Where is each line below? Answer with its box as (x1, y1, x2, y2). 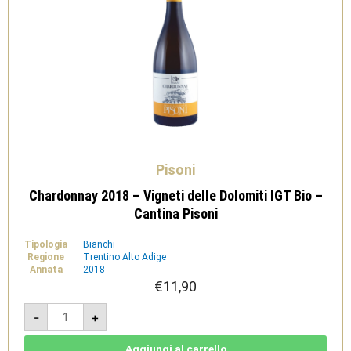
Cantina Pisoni (133, 205, 218, 222)
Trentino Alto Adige (83, 251, 166, 262)
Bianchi (83, 239, 115, 250)
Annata (29, 264, 63, 275)
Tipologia (24, 239, 67, 250)
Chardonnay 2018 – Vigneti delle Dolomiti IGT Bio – (28, 187, 323, 204)
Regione (27, 251, 64, 262)
